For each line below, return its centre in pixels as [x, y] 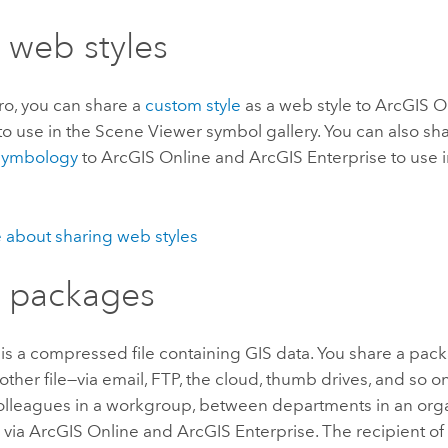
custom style [193, 105]
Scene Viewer [149, 131]
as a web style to [308, 105]
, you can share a [80, 105]
